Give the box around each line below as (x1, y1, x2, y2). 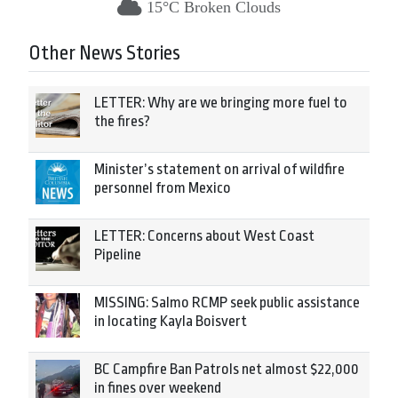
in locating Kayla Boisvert (94, 313, 247, 330)
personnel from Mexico (94, 179, 231, 196)
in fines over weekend (94, 379, 221, 396)
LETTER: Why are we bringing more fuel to (94, 94, 347, 111)
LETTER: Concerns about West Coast (94, 227, 314, 244)
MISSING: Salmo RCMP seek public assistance (94, 294, 360, 311)
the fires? (94, 113, 150, 130)
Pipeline (94, 246, 141, 263)
